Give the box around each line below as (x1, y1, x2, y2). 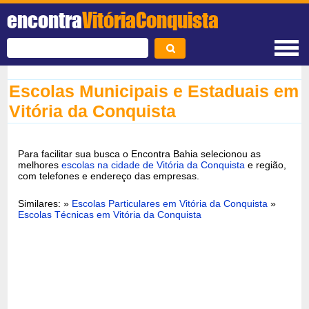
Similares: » (18, 197, 72, 209)
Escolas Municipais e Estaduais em (9, 81, 299, 101)
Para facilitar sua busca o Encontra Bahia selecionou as (18, 148, 261, 159)
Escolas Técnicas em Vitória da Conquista (18, 208, 202, 220)
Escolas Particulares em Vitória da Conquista (72, 197, 271, 209)
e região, (245, 159, 287, 170)
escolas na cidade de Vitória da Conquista (61, 159, 246, 170)
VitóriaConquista (82, 7, 219, 33)
